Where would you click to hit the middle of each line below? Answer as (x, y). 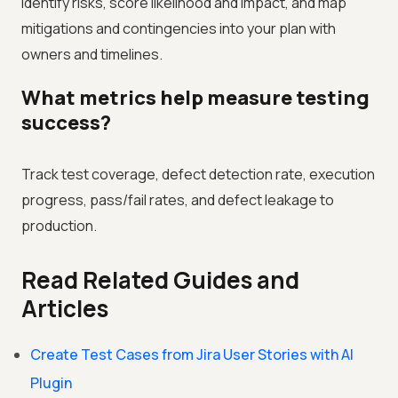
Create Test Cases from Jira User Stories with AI (192, 355)
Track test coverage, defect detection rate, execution (198, 175)
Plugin (51, 383)
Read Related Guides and (160, 280)
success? (66, 123)
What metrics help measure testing (195, 98)
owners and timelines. (92, 55)
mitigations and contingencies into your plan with (179, 29)
